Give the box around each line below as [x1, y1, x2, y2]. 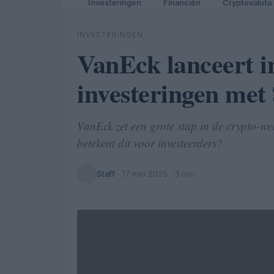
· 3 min [168, 168, 195, 179]
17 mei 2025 [122, 168, 168, 179]
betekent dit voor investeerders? [77, 135, 223, 150]
